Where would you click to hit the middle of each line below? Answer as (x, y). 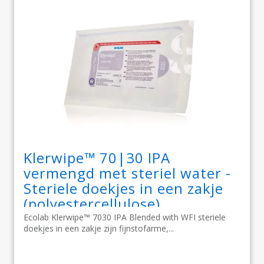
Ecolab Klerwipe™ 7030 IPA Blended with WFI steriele (125, 217)
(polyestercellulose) (92, 203)
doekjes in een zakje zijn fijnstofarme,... (99, 228)
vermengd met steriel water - (127, 173)
